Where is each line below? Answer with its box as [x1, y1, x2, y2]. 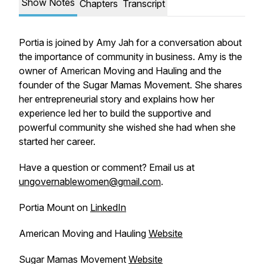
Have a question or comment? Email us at [19, 161, 194, 173]
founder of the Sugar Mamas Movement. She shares [19, 79, 242, 91]
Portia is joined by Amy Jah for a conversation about [19, 37, 242, 48]
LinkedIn [90, 202, 126, 213]
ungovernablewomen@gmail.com [19, 176, 161, 187]
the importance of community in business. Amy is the [19, 51, 242, 62]
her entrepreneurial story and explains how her [19, 93, 214, 105]
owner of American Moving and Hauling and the [19, 65, 222, 77]
